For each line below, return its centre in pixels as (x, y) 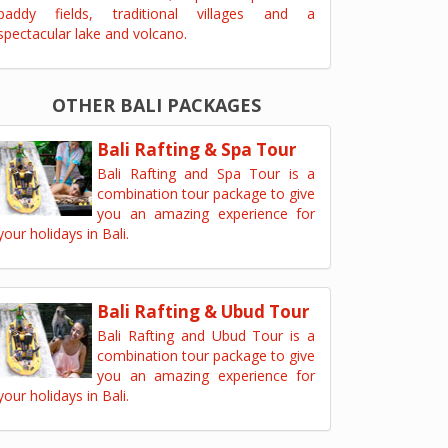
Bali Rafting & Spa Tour (196, 149)
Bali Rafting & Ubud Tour (203, 311)
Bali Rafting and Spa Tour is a (206, 173)
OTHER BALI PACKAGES (156, 105)
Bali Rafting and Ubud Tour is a (206, 335)
